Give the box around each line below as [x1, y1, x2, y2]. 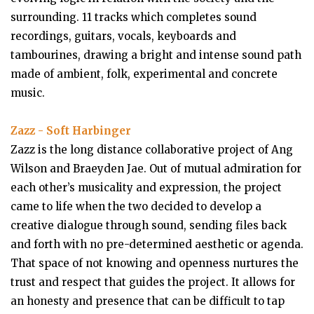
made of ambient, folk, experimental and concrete [11, 67, 278, 81]
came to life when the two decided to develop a [11, 200, 261, 213]
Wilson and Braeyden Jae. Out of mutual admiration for [11, 162, 301, 175]
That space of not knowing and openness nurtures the [11, 257, 299, 270]
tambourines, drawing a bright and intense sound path [11, 48, 301, 62]
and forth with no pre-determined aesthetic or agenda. [11, 238, 303, 251]
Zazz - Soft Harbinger [11, 124, 131, 137]
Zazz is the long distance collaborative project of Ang [11, 143, 293, 156]
